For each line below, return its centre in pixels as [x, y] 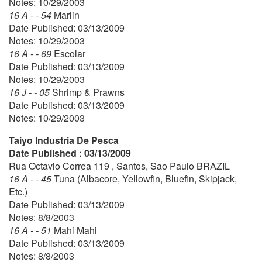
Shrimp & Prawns [88, 92]
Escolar [70, 53]
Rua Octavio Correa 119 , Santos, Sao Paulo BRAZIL [119, 166]
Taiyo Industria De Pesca [64, 140]
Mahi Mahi [75, 230]
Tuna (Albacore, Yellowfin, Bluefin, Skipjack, [145, 178]
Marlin [67, 15]
